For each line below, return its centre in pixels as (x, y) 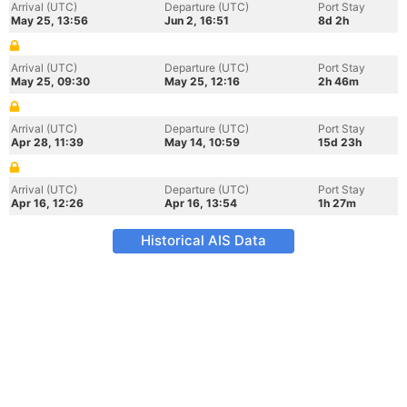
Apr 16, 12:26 (47, 203)
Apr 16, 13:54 (201, 203)
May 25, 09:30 (50, 81)
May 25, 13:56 (50, 20)
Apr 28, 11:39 (47, 142)
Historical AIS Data (203, 240)
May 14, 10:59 (202, 142)
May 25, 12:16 (202, 81)
